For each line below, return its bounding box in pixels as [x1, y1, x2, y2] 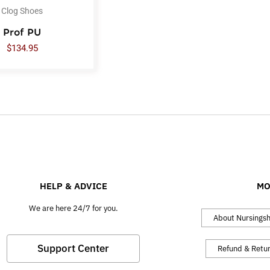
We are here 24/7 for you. [28, 202, 118, 213]
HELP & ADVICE [39, 180, 107, 192]
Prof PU [3, 25, 42, 38]
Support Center [37, 241, 110, 255]
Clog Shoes [1, 6, 43, 16]
